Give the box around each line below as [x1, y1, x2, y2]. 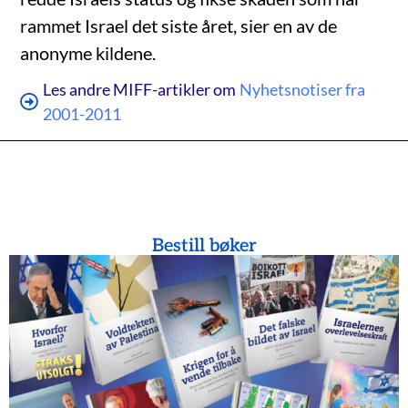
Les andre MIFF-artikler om [43, 79, 237, 100]
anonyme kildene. [20, 42, 157, 65]
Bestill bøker [151, 235, 257, 258]
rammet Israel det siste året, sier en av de [20, 15, 338, 37]
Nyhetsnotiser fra [240, 79, 366, 100]
